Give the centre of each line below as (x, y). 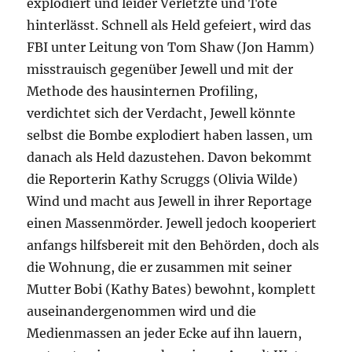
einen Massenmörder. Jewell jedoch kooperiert (172, 223)
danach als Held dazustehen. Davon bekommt (170, 157)
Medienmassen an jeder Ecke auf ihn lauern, (165, 333)
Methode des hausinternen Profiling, (143, 91)
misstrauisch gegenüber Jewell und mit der (160, 69)
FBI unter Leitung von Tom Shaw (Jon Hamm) (171, 47)
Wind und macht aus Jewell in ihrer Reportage (170, 201)
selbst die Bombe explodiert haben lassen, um (170, 135)
